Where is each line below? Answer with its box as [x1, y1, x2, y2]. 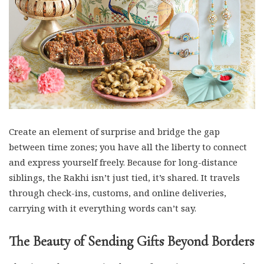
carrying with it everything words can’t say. [9, 202, 196, 214]
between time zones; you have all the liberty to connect [9, 141, 247, 153]
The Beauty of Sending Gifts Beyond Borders [9, 233, 254, 250]
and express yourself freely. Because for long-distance [9, 156, 237, 168]
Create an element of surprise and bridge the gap [9, 126, 220, 137]
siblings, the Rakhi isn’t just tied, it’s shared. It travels [9, 171, 240, 183]
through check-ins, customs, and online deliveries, [9, 187, 226, 199]
